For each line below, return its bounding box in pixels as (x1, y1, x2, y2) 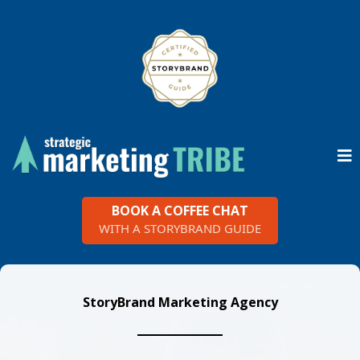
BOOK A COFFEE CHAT (112, 201, 248, 219)
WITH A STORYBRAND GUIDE (99, 219, 261, 236)
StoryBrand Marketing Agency (82, 292, 278, 311)
